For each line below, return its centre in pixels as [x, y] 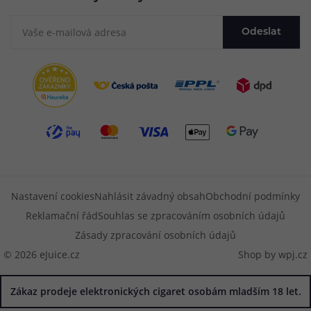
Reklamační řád [62, 216]
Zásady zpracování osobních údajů [155, 235]
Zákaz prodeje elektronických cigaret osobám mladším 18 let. [155, 292]
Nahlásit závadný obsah [150, 196]
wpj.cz [293, 255]
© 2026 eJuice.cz [42, 255]
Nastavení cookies [53, 196]
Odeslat [261, 32]
